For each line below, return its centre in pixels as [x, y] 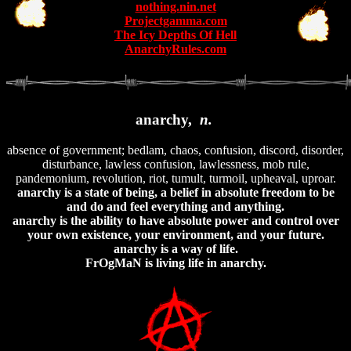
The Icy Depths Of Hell [175, 35]
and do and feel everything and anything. [175, 206]
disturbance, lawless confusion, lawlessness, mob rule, [175, 164]
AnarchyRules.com [175, 49]
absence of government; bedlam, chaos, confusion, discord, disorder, [175, 150]
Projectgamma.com [175, 21]
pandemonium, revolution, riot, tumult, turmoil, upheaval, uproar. [175, 178]
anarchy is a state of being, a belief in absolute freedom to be [175, 192]
